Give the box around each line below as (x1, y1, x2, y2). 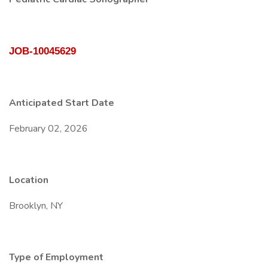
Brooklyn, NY (9, 199, 63, 212)
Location (9, 173, 48, 187)
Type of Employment (9, 251, 103, 264)
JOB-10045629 (9, 45, 76, 57)
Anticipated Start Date (9, 96, 114, 109)
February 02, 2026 (9, 122, 88, 135)
